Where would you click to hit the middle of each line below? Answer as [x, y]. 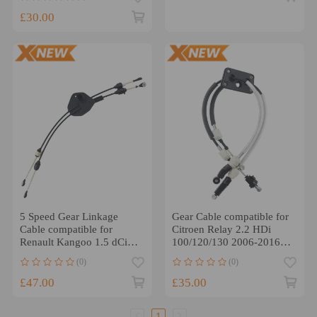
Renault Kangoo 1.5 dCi [73, 242]
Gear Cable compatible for [230, 217]
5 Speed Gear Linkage [69, 217]
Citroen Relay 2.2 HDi [221, 229]
